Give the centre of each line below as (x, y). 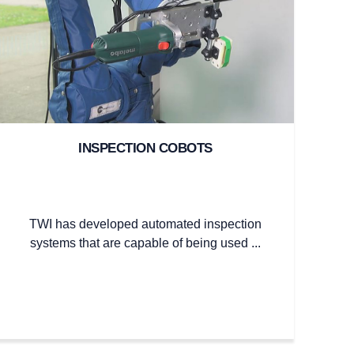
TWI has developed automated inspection (145, 224)
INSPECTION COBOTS (145, 148)
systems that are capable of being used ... (145, 243)
